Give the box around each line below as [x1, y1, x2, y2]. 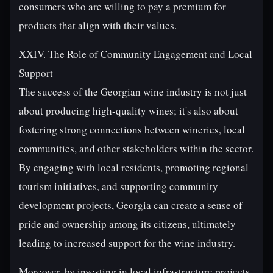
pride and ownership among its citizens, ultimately [19, 217, 236, 231]
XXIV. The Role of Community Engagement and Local [19, 47, 252, 61]
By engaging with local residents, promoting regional [19, 160, 249, 174]
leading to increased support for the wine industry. [19, 236, 235, 250]
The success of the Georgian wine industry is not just [19, 85, 247, 99]
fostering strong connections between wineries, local [19, 122, 245, 136]
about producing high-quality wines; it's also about [19, 104, 238, 118]
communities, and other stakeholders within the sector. [19, 141, 253, 155]
